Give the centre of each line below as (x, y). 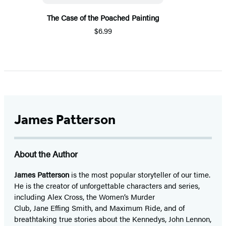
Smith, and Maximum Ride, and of (128, 207)
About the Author (46, 154)
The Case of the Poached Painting (103, 17)
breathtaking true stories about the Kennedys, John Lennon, (113, 218)
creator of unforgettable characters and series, (123, 185)
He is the (29, 185)
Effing (60, 207)
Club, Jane (31, 207)
